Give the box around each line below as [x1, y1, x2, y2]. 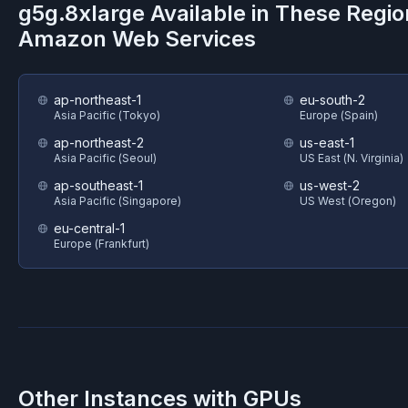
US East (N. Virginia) [299, 151, 403, 165]
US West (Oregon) [299, 194, 396, 208]
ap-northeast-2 [54, 135, 144, 150]
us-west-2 [299, 178, 360, 193]
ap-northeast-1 [54, 92, 141, 107]
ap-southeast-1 [54, 178, 143, 193]
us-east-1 [299, 135, 354, 150]
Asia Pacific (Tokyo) [54, 108, 160, 122]
